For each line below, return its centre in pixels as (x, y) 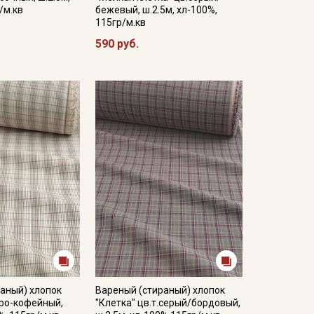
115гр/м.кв (120, 22)
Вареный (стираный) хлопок (160, 290)
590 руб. (117, 44)
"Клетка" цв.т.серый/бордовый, (168, 303)
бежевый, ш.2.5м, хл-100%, (156, 10)
